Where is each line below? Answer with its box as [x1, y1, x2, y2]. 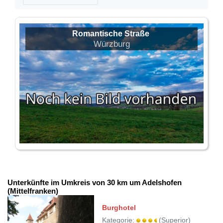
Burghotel [102, 203, 136, 212]
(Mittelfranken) [7, 186, 58, 195]
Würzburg [93, 38, 130, 49]
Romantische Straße [72, 29, 149, 38]
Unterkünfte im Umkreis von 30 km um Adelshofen [7, 178, 182, 187]
